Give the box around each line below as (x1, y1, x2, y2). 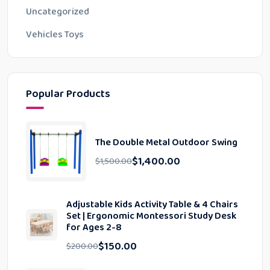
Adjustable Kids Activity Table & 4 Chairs (66, 197, 239, 212)
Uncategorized (26, 4, 89, 19)
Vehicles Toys (26, 27, 84, 42)
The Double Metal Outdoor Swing (95, 135, 237, 150)
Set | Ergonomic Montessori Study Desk (66, 209, 237, 224)
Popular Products (26, 86, 110, 102)
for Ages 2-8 (66, 220, 122, 235)
